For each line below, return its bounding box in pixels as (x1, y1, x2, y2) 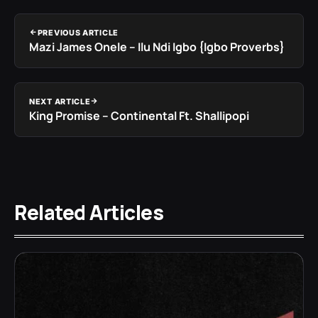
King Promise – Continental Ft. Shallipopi (29, 107, 249, 124)
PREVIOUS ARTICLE (37, 27, 119, 38)
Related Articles (14, 198, 163, 226)
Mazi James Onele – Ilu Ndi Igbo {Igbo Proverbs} (29, 38, 285, 55)
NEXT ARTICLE (29, 96, 91, 106)
